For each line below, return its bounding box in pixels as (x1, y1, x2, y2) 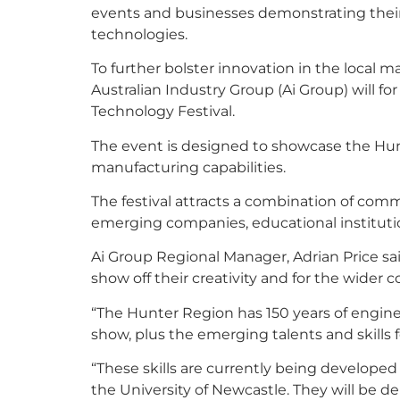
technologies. (91, 24, 187, 43)
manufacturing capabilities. (91, 157, 286, 176)
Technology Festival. (91, 102, 235, 121)
